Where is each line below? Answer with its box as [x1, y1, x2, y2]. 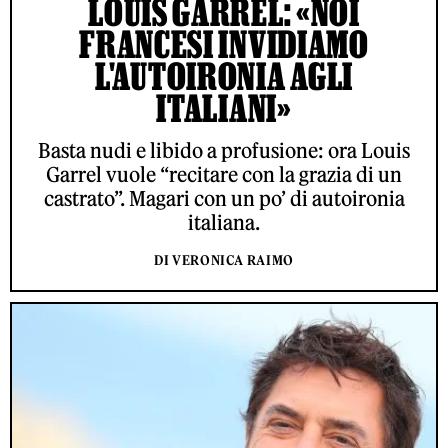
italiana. [188, 210, 260, 236]
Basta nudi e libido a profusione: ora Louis [38, 138, 410, 164]
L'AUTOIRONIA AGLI [95, 55, 353, 98]
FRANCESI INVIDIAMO [79, 23, 369, 66]
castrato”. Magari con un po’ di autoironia [43, 186, 405, 212]
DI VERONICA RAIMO [153, 252, 295, 270]
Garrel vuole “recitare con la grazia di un [46, 162, 402, 188]
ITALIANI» [156, 87, 292, 130]
